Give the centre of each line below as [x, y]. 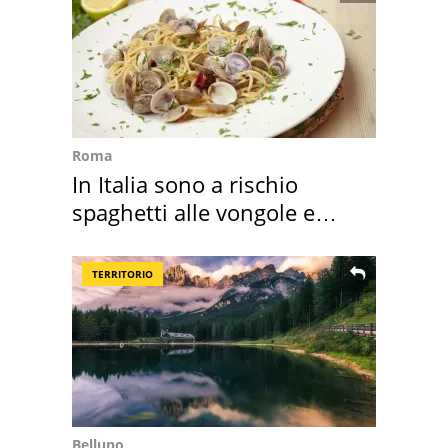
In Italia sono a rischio [185, 184]
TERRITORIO [122, 274]
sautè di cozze [143, 240]
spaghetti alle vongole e [193, 212]
